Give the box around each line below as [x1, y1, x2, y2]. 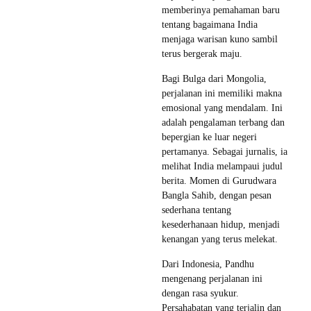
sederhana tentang [162, 204, 231, 215]
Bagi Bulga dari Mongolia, [162, 73, 267, 84]
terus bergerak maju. [162, 48, 242, 59]
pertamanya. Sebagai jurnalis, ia [162, 146, 287, 157]
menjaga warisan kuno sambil [162, 33, 278, 44]
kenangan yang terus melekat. [162, 233, 278, 244]
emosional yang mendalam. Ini [162, 102, 283, 113]
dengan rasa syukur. [162, 287, 239, 299]
